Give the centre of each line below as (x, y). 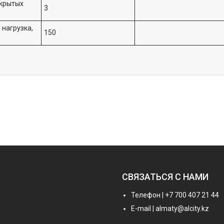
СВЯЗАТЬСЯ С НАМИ (165, 176)
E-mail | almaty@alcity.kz (170, 208)
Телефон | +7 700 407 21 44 (175, 195)
